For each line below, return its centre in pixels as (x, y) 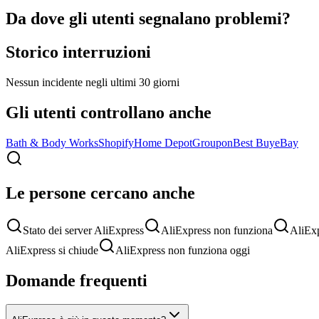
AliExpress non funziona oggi (183, 250)
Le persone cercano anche (100, 193)
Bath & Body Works (52, 142)
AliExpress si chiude (52, 250)
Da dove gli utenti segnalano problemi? (148, 19)
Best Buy (254, 142)
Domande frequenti (77, 280)
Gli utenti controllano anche (109, 112)
